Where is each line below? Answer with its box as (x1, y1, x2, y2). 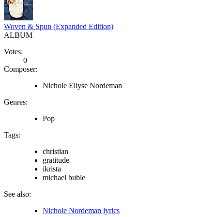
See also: (4, 189, 31, 198)
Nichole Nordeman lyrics (43, 206, 120, 215)
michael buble (43, 173, 85, 182)
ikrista (43, 164, 61, 173)
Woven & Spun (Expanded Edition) (4, 22, 113, 31)
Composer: (4, 64, 37, 73)
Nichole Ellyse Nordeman (43, 81, 122, 90)
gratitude (43, 155, 69, 164)
